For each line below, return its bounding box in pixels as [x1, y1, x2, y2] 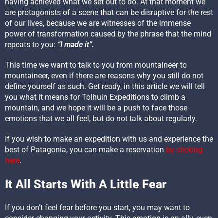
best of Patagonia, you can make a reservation [5, 145, 166, 155]
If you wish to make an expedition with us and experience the [5, 134, 213, 144]
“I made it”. [57, 40, 94, 50]
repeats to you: [5, 40, 57, 50]
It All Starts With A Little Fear [5, 177, 166, 192]
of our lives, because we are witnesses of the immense [5, 18, 191, 28]
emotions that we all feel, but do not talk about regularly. [5, 114, 197, 124]
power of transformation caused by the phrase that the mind [5, 29, 211, 39]
